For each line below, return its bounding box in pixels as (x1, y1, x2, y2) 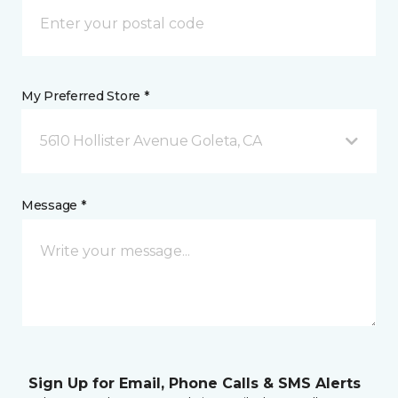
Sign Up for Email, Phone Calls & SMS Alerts (28, 375, 361, 392)
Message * (21, 197, 86, 213)
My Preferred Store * (21, 88, 149, 104)
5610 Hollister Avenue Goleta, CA (40, 132, 262, 149)
